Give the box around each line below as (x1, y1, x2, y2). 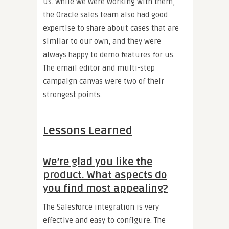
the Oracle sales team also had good (43, 10, 168, 19)
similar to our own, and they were (43, 36, 161, 46)
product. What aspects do (43, 169, 167, 181)
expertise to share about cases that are (43, 23, 179, 33)
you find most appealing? (43, 182, 168, 195)
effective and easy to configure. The (43, 215, 166, 225)
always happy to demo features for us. (43, 50, 175, 59)
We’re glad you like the (43, 155, 152, 168)
